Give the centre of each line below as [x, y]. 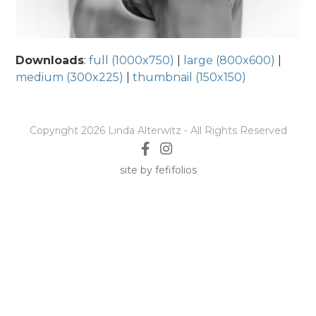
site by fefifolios [158, 170]
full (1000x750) [132, 61]
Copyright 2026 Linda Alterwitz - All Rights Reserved [158, 131]
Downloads [50, 61]
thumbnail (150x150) [190, 78]
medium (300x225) [70, 78]
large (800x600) [230, 61]
